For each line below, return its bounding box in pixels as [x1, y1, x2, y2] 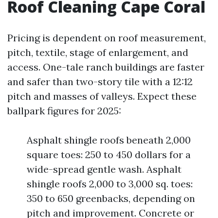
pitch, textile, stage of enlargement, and [7, 46, 188, 58]
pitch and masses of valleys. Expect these [7, 90, 197, 102]
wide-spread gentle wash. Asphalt [27, 163, 182, 175]
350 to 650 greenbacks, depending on [27, 192, 195, 204]
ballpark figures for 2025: [7, 105, 121, 117]
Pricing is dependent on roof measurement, [7, 32, 206, 44]
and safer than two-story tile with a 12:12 [7, 75, 193, 88]
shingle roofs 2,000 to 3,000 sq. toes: [27, 178, 193, 190]
